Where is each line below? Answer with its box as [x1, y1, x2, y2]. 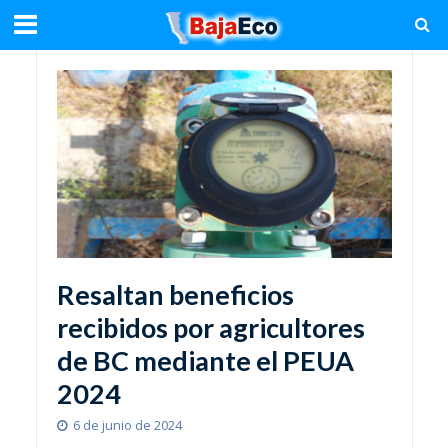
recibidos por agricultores [56, 311, 365, 345]
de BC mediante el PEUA [56, 344, 354, 378]
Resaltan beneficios [56, 278, 294, 312]
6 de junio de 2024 [72, 417, 182, 435]
